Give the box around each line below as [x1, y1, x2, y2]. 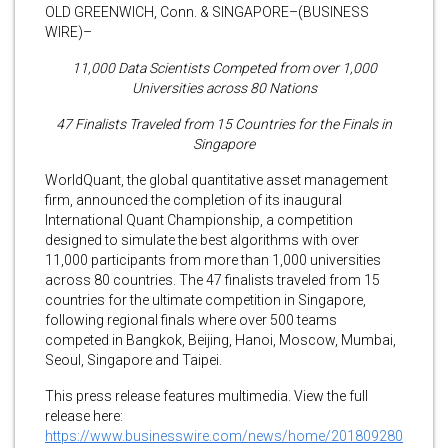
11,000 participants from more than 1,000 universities [45, 251, 381, 268]
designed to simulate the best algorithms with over [45, 231, 359, 248]
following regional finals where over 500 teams [45, 311, 337, 328]
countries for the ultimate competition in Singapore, [45, 291, 366, 308]
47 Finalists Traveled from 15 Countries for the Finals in [56, 115, 392, 132]
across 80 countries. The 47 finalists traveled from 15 [45, 271, 380, 288]
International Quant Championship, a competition [45, 211, 353, 228]
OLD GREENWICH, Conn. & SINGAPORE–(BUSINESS [45, 3, 369, 20]
